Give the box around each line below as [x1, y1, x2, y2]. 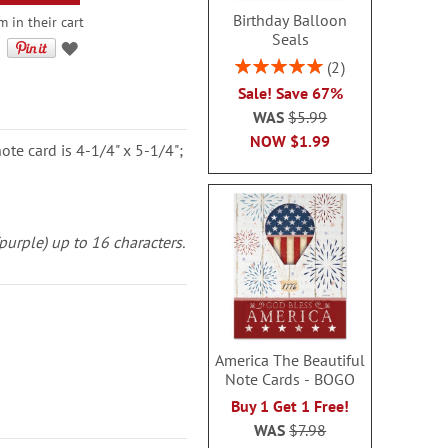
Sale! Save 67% [237, 83, 343, 103]
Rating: [234, 54, 278, 73]
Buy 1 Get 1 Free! [231, 395, 350, 416]
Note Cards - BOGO [225, 368, 356, 389]
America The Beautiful [215, 349, 366, 370]
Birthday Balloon [233, 10, 348, 30]
